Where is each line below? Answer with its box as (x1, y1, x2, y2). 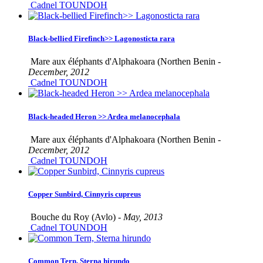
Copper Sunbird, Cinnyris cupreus (28, 189, 141, 198)
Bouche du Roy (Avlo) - (28, 212, 123, 222)
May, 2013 (123, 212, 163, 222)
